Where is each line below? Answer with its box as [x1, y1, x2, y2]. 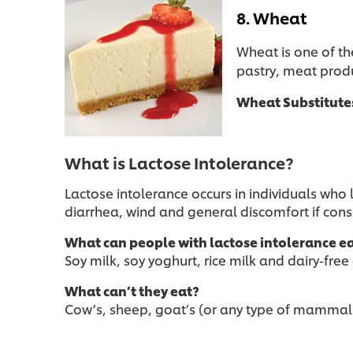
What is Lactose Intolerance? [65, 151, 294, 174]
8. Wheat [236, 6, 307, 29]
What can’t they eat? [65, 281, 199, 300]
